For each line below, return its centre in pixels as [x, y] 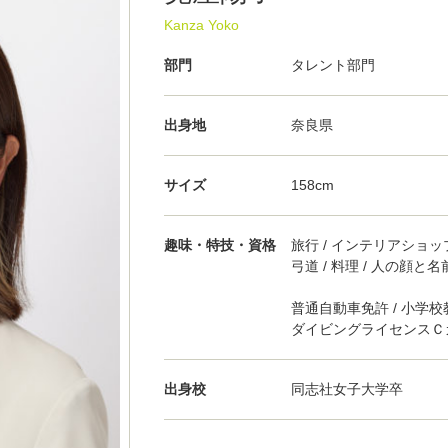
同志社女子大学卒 [347, 388]
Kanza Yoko [201, 24]
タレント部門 [333, 64]
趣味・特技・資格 [219, 244]
